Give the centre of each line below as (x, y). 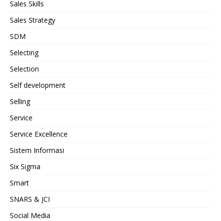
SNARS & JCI (30, 199)
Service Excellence (39, 134)
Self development (38, 85)
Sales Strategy (33, 20)
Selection (24, 69)
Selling (20, 102)
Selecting (24, 53)
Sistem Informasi (37, 150)
